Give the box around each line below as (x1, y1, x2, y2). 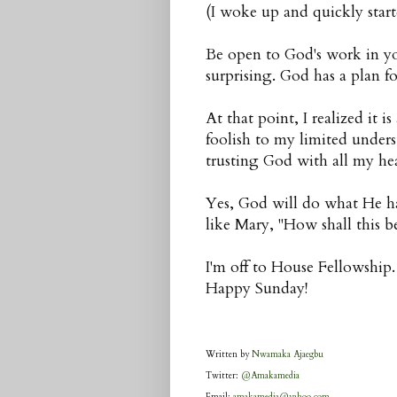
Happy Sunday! (206, 278, 307, 300)
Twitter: (206, 370, 241, 383)
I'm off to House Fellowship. (206, 257, 395, 278)
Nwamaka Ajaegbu (252, 348, 323, 362)
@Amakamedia (241, 370, 300, 383)
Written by (206, 348, 252, 362)
